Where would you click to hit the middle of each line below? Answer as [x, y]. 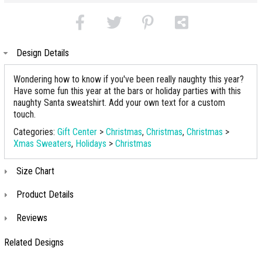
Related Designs [34, 242]
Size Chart [35, 171]
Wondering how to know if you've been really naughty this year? [129, 79]
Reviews [32, 218]
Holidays [91, 144]
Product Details [45, 194]
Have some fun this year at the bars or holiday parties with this [127, 91]
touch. [25, 114]
